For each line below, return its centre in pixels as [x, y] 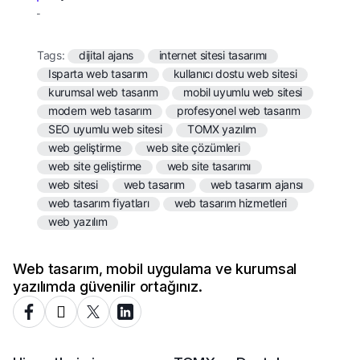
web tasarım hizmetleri [230, 203]
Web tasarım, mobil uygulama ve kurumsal [155, 269]
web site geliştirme [95, 166]
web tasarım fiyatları [99, 203]
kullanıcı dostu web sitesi [235, 74]
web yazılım [78, 222]
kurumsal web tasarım [103, 92]
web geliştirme [85, 148]
